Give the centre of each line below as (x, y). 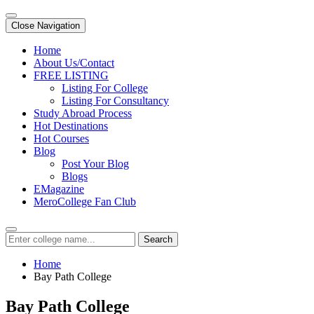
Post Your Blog (95, 164)
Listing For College (105, 88)
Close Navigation (46, 26)
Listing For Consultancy (115, 101)
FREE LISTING (71, 75)
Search (158, 239)
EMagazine (59, 189)
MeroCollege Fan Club (85, 202)
